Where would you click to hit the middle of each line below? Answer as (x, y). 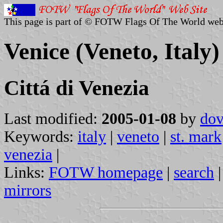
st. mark (196, 136)
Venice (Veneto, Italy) (112, 52)
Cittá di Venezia (77, 88)
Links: (26, 172)
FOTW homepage (106, 172)
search (194, 172)
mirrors (28, 190)
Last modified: (53, 118)
